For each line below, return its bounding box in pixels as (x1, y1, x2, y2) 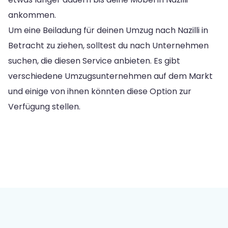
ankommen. (8, 9, 56, 21)
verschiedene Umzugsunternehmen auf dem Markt (8, 70, 213, 82)
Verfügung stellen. (8, 100, 80, 112)
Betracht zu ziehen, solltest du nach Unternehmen (8, 39, 209, 51)
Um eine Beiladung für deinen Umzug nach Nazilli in (8, 24, 208, 36)
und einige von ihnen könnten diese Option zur (8, 85, 191, 97)
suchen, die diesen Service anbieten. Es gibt (8, 54, 180, 67)
